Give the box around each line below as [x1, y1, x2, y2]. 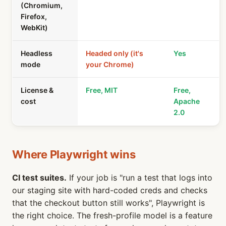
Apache [174, 97, 200, 105]
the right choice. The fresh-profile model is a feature [12, 210, 212, 220]
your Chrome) [86, 60, 134, 69]
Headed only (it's [86, 49, 143, 58]
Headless [21, 49, 52, 58]
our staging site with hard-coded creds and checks [12, 185, 207, 195]
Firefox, [21, 12, 47, 21]
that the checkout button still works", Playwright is [12, 198, 205, 208]
